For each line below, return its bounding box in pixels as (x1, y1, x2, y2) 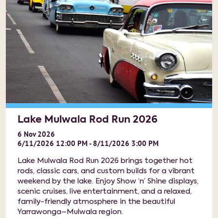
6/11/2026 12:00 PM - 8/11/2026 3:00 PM (18, 139, 159, 148)
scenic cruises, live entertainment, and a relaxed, (18, 188, 192, 195)
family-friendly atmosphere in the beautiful (18, 198, 175, 205)
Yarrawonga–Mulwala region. (18, 208, 123, 216)
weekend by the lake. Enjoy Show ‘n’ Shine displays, (18, 178, 199, 185)
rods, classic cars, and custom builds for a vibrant (18, 167, 195, 175)
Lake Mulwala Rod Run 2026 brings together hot (18, 157, 193, 164)
